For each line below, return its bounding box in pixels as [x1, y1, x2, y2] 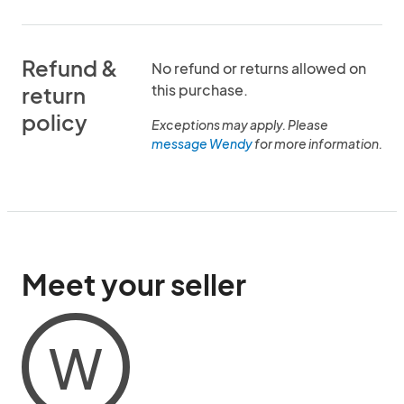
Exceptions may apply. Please [151, 116, 328, 133]
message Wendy [151, 135, 252, 151]
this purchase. [151, 80, 248, 99]
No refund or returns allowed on [151, 59, 366, 78]
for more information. [252, 135, 382, 151]
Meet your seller [22, 266, 246, 302]
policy [22, 108, 87, 135]
